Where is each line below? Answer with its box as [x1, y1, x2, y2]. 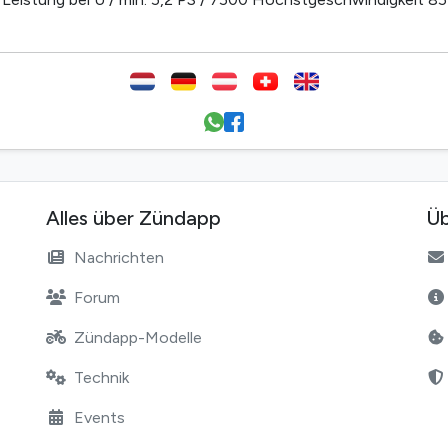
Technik [74, 367, 129, 387]
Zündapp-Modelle [74, 327, 202, 347]
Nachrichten [74, 247, 164, 267]
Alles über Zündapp [46, 205, 221, 230]
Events [74, 407, 125, 427]
